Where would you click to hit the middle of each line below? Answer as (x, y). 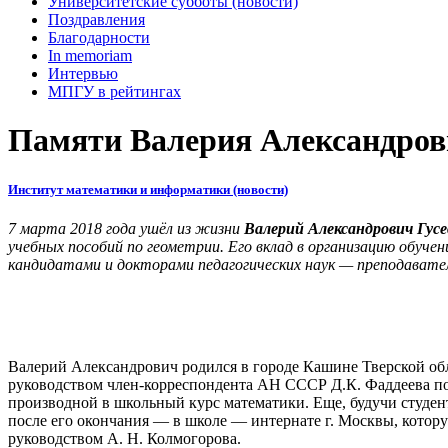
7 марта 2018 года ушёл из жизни (126, 228)
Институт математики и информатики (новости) (148, 189)
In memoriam (90, 55)
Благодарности (99, 37)
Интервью (83, 73)
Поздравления (96, 19)
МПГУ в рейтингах (114, 91)
